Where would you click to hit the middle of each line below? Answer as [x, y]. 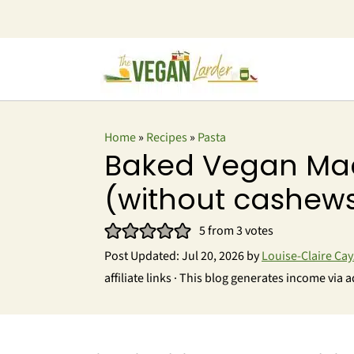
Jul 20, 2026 [213, 256]
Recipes [167, 137]
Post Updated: [143, 256]
